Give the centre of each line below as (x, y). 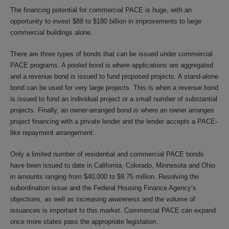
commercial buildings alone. (51, 32)
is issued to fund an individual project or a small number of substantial (114, 99)
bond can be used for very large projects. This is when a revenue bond (114, 87)
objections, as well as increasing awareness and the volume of (103, 199)
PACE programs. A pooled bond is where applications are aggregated (112, 65)
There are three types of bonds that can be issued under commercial (111, 54)
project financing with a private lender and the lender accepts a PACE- (114, 121)
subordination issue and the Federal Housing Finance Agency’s (103, 188)
